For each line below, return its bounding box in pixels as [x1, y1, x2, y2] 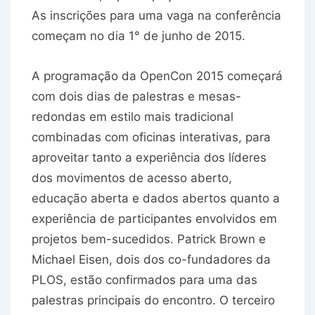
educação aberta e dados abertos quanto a [32, 191, 280, 206]
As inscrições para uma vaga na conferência [32, 8, 281, 23]
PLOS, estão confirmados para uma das [32, 273, 257, 288]
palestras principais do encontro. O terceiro [32, 293, 275, 308]
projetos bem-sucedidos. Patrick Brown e [32, 232, 266, 247]
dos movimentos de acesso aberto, [32, 171, 232, 186]
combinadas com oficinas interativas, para [32, 130, 271, 145]
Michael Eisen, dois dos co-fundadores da [32, 252, 271, 267]
